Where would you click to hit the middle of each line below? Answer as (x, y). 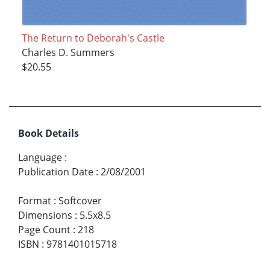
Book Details (49, 133)
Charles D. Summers (68, 52)
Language (40, 157)
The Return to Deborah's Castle (93, 38)
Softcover (80, 200)
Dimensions (45, 215)
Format (35, 200)
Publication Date (56, 171)
